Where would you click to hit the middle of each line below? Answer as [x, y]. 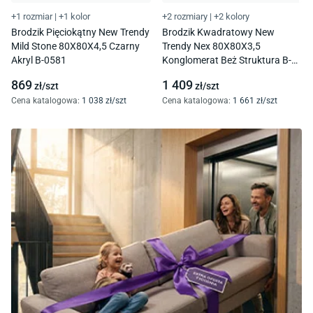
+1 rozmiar [32, 16]
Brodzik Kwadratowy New [218, 32]
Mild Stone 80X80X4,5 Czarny [75, 46]
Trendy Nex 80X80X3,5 [211, 46]
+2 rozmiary [185, 16]
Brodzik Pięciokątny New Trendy [80, 32]
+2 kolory [232, 16]
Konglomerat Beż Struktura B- [227, 60]
